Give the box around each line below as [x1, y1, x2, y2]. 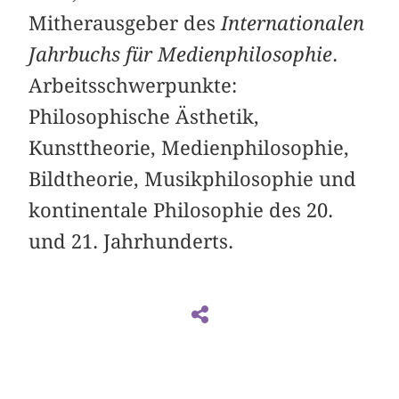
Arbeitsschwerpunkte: [28, 73, 238, 97]
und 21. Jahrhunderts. [28, 229, 234, 253]
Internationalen [221, 11, 365, 35]
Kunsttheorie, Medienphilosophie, [28, 135, 350, 159]
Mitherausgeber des [28, 11, 222, 35]
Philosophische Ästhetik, [28, 104, 260, 128]
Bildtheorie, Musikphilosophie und [28, 167, 357, 191]
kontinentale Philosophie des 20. [28, 198, 334, 222]
